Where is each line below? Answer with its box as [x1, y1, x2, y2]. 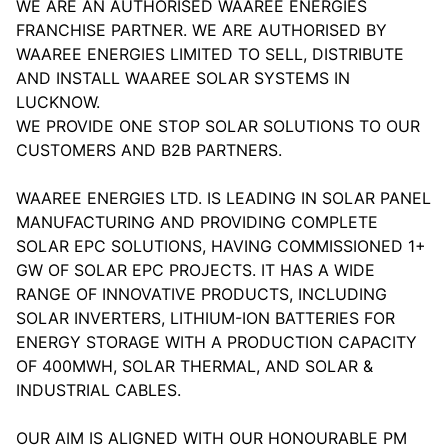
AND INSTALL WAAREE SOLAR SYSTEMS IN [16, 68, 350, 88]
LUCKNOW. [16, 92, 100, 112]
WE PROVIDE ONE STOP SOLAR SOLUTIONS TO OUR [16, 116, 420, 136]
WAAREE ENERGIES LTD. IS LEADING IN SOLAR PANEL [16, 188, 431, 208]
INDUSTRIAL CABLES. [16, 380, 181, 400]
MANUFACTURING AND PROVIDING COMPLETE [16, 212, 378, 232]
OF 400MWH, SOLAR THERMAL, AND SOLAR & [16, 356, 373, 376]
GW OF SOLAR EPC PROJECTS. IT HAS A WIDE [16, 260, 375, 280]
